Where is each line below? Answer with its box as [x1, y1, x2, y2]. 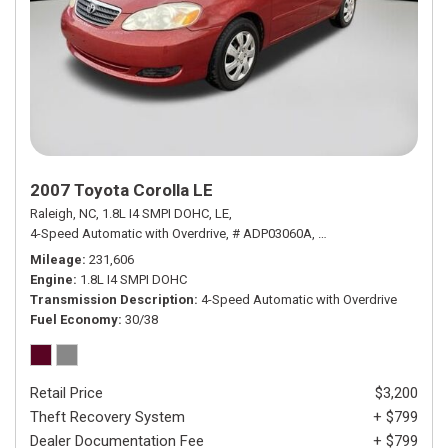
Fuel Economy [30, 311, 118, 327]
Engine [30, 271, 73, 287]
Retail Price [30, 383, 103, 402]
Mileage [30, 251, 82, 267]
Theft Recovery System [30, 407, 185, 426]
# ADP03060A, [232, 225, 315, 241]
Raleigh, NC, [30, 205, 99, 221]
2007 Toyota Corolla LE [30, 179, 213, 200]
